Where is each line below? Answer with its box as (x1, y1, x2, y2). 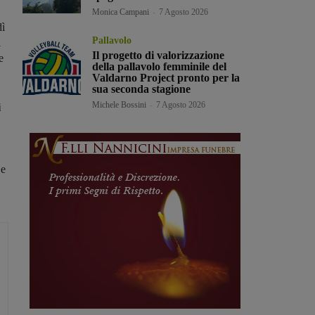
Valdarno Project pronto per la (92, 72, 240, 84)
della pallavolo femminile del (92, 60, 227, 73)
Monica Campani (92, 7, 150, 18)
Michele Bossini (92, 100, 147, 110)
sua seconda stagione (92, 83, 191, 96)
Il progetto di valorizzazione (92, 49, 225, 62)
